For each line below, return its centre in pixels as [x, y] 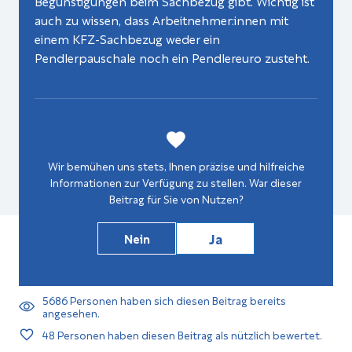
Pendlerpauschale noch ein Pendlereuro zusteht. [172, 57]
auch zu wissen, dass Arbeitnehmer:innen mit [161, 19]
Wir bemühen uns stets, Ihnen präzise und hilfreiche [176, 165]
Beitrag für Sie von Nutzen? [176, 198]
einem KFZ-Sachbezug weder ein [127, 38]
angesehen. [71, 312]
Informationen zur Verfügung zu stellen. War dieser [176, 181]
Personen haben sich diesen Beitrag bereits [177, 299]
